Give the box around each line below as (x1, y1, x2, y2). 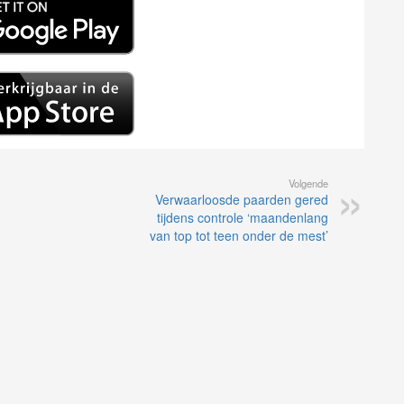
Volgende (289, 176, 328, 191)
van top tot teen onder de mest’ (150, 226, 328, 245)
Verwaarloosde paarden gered (155, 190, 328, 209)
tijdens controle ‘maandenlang (157, 208, 328, 227)
